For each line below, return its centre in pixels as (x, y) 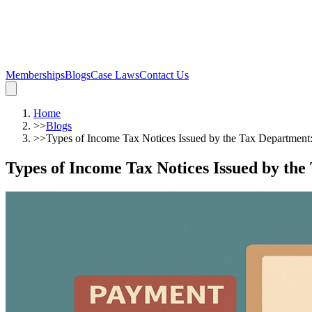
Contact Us (164, 75)
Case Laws (115, 75)
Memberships (35, 75)
